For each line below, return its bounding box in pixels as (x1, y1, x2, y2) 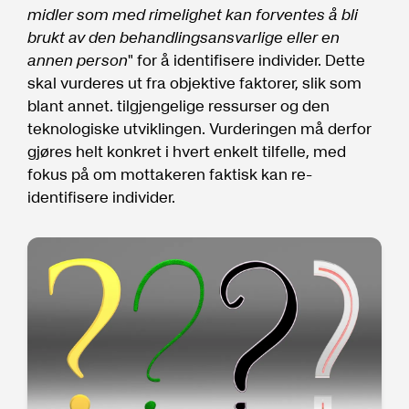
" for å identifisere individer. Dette (128, 47, 365, 72)
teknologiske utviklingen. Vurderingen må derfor (27, 116, 372, 141)
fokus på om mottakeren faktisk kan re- (27, 162, 312, 186)
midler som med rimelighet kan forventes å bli (27, 2, 358, 26)
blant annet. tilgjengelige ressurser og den (27, 93, 330, 118)
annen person (27, 47, 128, 72)
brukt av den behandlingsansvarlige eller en (27, 25, 340, 49)
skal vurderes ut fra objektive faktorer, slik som (27, 70, 362, 95)
